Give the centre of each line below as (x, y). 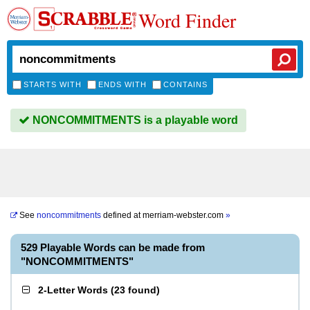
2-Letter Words (73, 290)
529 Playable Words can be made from (113, 247)
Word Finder (187, 20)
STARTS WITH (53, 84)
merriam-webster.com (184, 215)
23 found (135, 290)
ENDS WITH (122, 84)
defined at (122, 215)
